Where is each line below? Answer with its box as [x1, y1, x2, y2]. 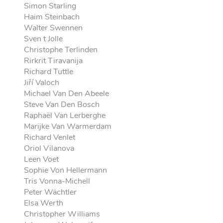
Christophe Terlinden [24, 44, 98, 55]
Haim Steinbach [24, 11, 80, 22]
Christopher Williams [24, 209, 101, 220]
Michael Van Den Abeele [24, 88, 110, 99]
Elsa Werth [24, 198, 64, 209]
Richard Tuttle [24, 66, 74, 77]
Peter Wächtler [24, 187, 77, 198]
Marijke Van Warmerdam [24, 121, 112, 132]
